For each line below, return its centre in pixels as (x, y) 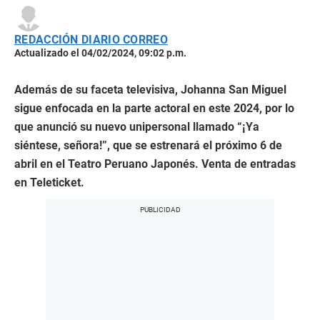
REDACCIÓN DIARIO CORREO (91, 40)
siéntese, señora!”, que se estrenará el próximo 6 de (148, 145)
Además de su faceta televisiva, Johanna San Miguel (150, 90)
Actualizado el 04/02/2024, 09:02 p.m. (100, 53)
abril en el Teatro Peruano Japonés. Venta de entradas (155, 164)
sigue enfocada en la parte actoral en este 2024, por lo (154, 108)
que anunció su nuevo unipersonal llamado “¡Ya (137, 127)
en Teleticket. (49, 182)
